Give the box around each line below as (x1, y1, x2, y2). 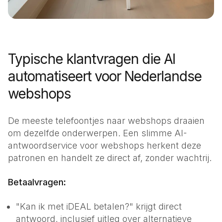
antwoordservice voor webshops (8, 140, 144, 151)
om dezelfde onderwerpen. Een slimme (8, 128, 174, 138)
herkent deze (144, 140, 201, 151)
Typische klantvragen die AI (8, 51, 175, 67)
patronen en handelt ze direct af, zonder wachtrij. (8, 153, 212, 163)
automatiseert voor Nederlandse (8, 68, 202, 85)
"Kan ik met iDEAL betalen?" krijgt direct (16, 201, 182, 212)
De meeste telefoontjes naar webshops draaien (8, 115, 205, 126)
